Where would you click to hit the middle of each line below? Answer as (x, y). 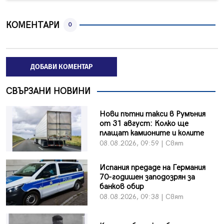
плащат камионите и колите (151, 133)
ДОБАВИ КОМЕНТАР (61, 67)
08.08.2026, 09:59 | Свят (141, 143)
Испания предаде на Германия (152, 167)
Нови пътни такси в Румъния (152, 114)
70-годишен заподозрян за (147, 177)
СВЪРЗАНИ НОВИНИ (48, 91)
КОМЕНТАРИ (33, 25)
